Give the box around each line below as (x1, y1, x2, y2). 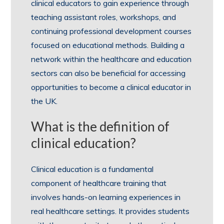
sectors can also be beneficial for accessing (31, 67, 186, 78)
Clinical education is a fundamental (31, 163, 154, 174)
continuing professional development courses (31, 25, 192, 36)
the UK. (31, 95, 58, 106)
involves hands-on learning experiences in (31, 191, 181, 202)
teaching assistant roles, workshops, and (31, 11, 176, 22)
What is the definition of (31, 118, 170, 134)
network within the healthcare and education (31, 53, 192, 64)
